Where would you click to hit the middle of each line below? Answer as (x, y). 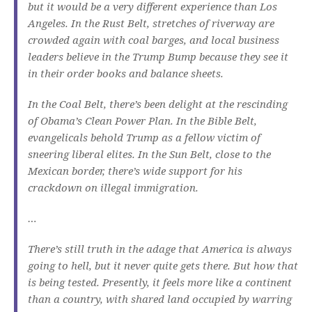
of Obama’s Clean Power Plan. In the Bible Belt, (142, 121)
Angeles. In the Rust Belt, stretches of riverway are (151, 23)
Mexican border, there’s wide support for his (135, 171)
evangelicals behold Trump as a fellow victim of (144, 138)
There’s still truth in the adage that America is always (160, 249)
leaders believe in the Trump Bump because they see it (158, 57)
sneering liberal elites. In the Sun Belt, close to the (149, 154)
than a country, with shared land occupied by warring (160, 299)
